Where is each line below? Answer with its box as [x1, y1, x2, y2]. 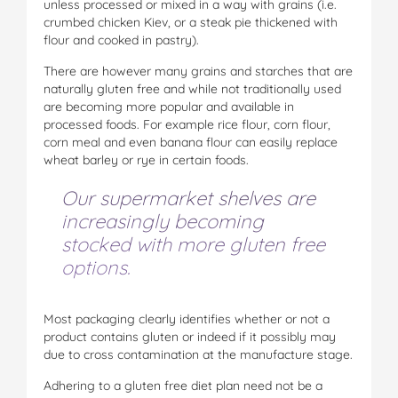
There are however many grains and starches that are [44, 62, 353, 79]
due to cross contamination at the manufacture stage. [44, 346, 353, 362]
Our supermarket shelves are [61, 185, 315, 211]
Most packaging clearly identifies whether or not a [44, 310, 330, 327]
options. [61, 254, 130, 280]
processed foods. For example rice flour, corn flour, [44, 115, 330, 132]
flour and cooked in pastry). [44, 31, 199, 48]
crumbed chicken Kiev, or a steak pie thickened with [44, 13, 338, 30]
